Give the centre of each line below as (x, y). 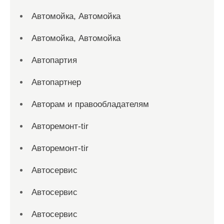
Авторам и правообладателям (90, 104)
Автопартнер (56, 82)
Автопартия (54, 60)
